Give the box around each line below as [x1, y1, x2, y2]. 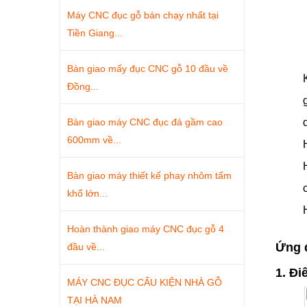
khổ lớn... [67, 188, 108, 199]
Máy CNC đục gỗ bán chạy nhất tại [67, 10, 219, 21]
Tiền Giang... [67, 27, 123, 38]
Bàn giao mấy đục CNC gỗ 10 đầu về [67, 63, 228, 74]
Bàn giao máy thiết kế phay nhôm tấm [67, 170, 232, 181]
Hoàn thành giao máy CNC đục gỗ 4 [67, 223, 224, 234]
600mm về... [67, 134, 121, 145]
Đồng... [67, 81, 99, 92]
